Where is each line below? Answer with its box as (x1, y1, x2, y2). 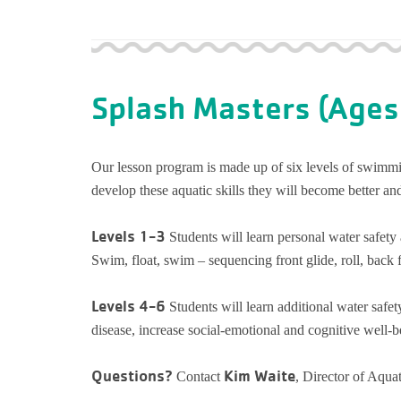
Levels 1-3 (91, 226, 169, 245)
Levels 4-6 (91, 296, 169, 315)
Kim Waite (224, 366, 295, 385)
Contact (173, 369, 224, 384)
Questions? (91, 366, 173, 385)
